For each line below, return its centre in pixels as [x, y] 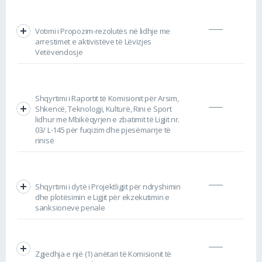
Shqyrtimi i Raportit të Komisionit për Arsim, [107, 98]
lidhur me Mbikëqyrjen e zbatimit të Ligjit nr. [108, 119]
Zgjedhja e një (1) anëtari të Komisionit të [104, 254]
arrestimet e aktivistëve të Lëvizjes [94, 41]
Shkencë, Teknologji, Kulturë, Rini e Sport [104, 108]
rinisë [45, 140]
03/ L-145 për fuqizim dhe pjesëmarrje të [103, 130]
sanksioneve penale [70, 207]
